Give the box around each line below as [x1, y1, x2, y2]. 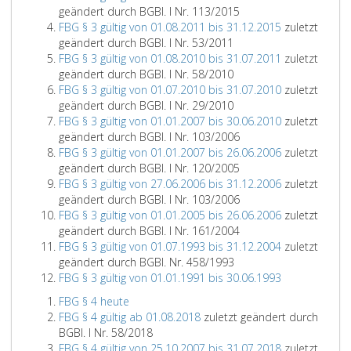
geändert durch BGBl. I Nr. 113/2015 [59, 4, 240, 19]
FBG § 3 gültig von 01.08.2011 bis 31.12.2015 [59, 20, 281, 34]
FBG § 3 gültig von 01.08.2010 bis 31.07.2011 [59, 51, 281, 66]
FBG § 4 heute [59, 294, 129, 309]
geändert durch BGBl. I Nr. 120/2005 [59, 161, 240, 175]
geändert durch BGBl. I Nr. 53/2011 [59, 35, 233, 50]
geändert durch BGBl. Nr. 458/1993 [59, 255, 234, 270]
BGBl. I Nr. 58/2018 [59, 325, 153, 340]
